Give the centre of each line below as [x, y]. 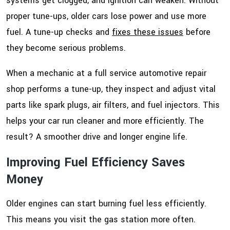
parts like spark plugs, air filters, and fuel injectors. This [113, 105]
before [197, 32]
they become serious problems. [66, 48]
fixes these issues [148, 32]
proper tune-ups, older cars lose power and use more [106, 16]
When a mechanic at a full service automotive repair [106, 73]
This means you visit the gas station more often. [101, 220]
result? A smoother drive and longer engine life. [97, 137]
